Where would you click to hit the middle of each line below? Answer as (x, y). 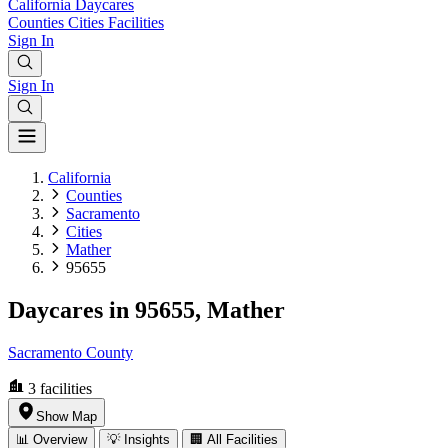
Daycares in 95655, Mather (146, 309)
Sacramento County (70, 352)
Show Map (66, 416)
